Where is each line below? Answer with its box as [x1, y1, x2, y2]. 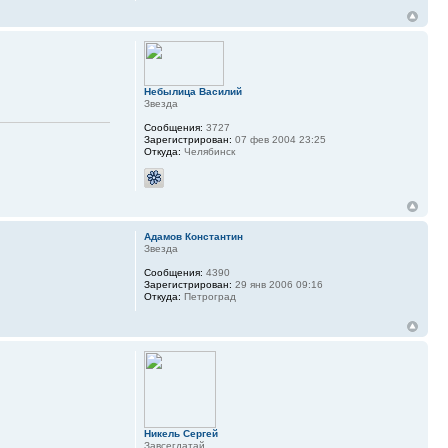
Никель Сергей [143, 428, 218, 440]
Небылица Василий [143, 86, 242, 98]
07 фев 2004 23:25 [231, 134, 326, 146]
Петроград [180, 291, 236, 303]
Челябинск [180, 146, 235, 158]
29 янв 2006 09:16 [231, 279, 323, 291]
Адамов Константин [143, 231, 243, 243]
